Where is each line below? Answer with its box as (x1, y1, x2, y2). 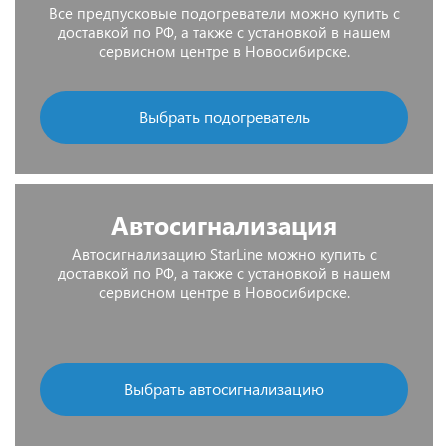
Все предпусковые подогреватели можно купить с (48, 3, 400, 23)
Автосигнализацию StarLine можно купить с (71, 244, 377, 264)
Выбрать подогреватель (138, 106, 310, 127)
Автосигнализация (111, 207, 337, 242)
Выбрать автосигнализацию (124, 378, 324, 399)
